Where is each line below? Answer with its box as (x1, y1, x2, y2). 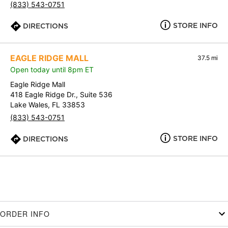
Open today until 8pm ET (10, 65, 94, 74)
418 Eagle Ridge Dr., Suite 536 (10, 90, 112, 99)
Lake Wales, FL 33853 (10, 100, 85, 109)
